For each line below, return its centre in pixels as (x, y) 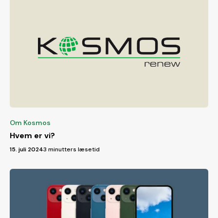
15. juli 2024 (27, 149)
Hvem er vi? (32, 135)
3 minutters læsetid (72, 149)
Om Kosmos (30, 122)
